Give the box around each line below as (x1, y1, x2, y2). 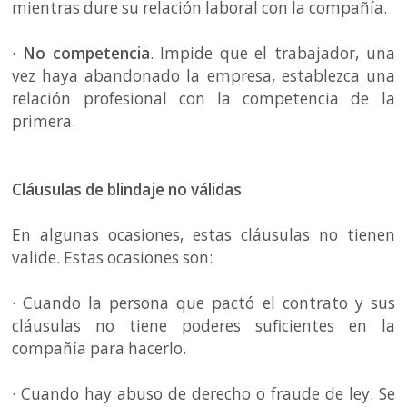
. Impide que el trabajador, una (149, 42, 395, 64)
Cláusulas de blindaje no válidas (12, 178, 246, 200)
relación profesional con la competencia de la (12, 87, 395, 109)
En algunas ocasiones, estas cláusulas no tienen (12, 223, 395, 245)
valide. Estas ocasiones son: (12, 246, 217, 268)
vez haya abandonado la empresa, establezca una (12, 65, 395, 86)
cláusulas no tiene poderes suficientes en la (12, 314, 395, 336)
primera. (12, 110, 87, 132)
